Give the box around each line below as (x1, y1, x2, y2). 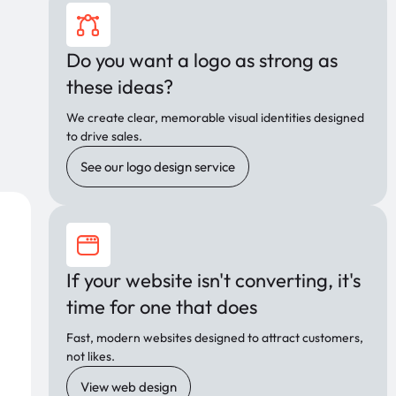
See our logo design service (80, 158, 235, 176)
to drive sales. (65, 128, 142, 145)
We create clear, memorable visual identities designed (65, 110, 364, 126)
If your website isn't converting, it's (65, 268, 361, 293)
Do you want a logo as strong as (65, 48, 338, 73)
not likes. (65, 348, 115, 365)
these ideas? (65, 74, 173, 100)
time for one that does (65, 294, 257, 320)
